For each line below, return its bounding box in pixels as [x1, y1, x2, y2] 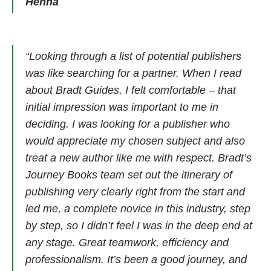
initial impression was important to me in [25, 101, 218, 114]
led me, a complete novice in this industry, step [25, 203, 250, 215]
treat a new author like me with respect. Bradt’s [25, 152, 252, 165]
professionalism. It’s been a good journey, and [25, 253, 247, 266]
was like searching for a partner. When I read [25, 67, 241, 80]
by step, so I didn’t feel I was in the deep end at [25, 220, 252, 232]
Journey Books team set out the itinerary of [25, 169, 232, 181]
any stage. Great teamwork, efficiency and [25, 237, 229, 249]
